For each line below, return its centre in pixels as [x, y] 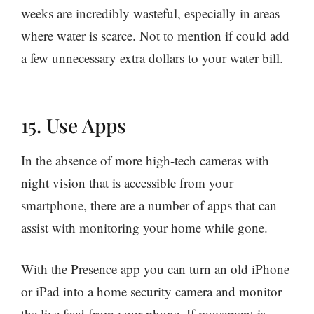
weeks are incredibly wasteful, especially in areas [150, 13]
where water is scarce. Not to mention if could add [155, 36]
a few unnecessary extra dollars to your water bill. [152, 58]
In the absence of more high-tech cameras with [145, 161]
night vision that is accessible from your [127, 183]
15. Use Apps [74, 125]
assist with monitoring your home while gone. [144, 228]
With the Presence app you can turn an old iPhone [155, 268]
